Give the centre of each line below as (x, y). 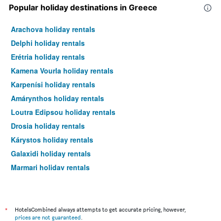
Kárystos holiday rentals (52, 140)
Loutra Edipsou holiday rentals (63, 112)
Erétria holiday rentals (48, 57)
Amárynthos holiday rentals (57, 98)
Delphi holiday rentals (48, 43)
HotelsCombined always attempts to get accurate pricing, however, (100, 210)
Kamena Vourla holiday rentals (62, 71)
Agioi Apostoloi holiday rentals (63, 181)
